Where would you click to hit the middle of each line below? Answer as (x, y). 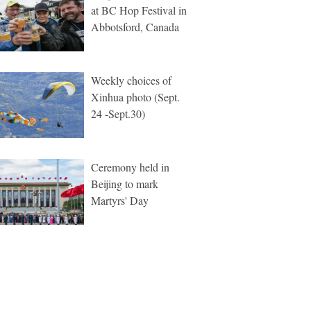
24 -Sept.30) (118, 114)
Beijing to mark (125, 184)
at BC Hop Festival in (139, 10)
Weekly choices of (131, 80)
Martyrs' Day (120, 200)
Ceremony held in (130, 167)
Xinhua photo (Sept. (135, 97)
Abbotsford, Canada (135, 27)
